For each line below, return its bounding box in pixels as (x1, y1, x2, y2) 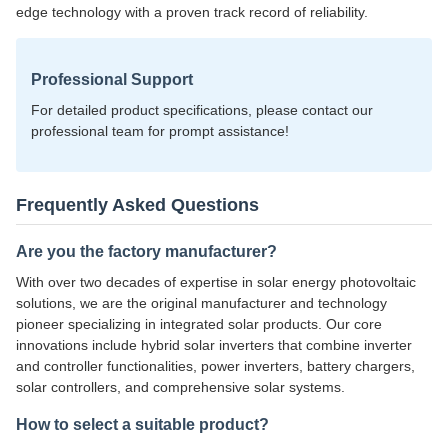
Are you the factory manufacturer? (16, 242, 277, 260)
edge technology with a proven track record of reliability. (16, 3, 368, 20)
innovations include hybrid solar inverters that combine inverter (16, 336, 412, 353)
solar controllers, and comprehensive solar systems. (16, 378, 345, 395)
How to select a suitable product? (16, 415, 269, 433)
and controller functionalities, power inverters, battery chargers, (16, 357, 415, 374)
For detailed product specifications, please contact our (31, 101, 373, 118)
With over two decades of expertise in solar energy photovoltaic (16, 273, 416, 290)
